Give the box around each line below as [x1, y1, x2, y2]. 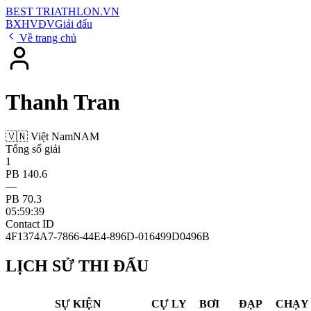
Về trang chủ [17, 32, 76, 44]
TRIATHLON [36, 6, 100, 17]
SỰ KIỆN [55, 297, 101, 310]
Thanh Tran [6, 90, 120, 115]
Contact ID [6, 217, 54, 230]
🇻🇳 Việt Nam [6, 130, 73, 142]
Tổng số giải [6, 142, 60, 155]
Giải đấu [55, 18, 92, 30]
